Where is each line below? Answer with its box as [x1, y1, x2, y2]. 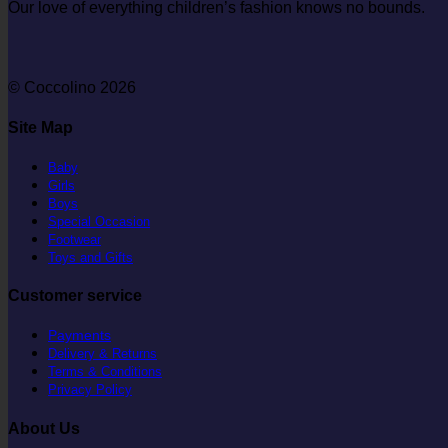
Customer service [8, 287, 142, 305]
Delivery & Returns [48, 346, 157, 362]
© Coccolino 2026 [8, 79, 136, 97]
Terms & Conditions [48, 364, 162, 380]
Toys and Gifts [48, 249, 133, 265]
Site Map [8, 118, 73, 136]
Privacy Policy [48, 382, 132, 398]
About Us [8, 419, 80, 437]
